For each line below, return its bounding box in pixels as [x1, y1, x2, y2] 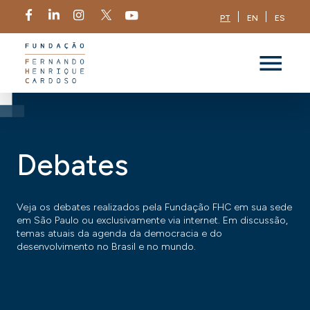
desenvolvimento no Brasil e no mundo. [17, 241, 196, 253]
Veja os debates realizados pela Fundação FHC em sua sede [17, 201, 292, 213]
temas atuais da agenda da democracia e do [17, 228, 222, 239]
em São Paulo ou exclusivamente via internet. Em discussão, [17, 215, 288, 226]
